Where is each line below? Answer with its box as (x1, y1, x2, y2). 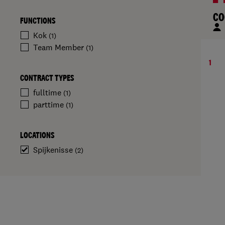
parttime (33, 99, 66, 109)
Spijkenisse (33, 145, 75, 155)
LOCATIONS (20, 130, 54, 141)
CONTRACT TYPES (20, 72, 74, 83)
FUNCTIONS (20, 15, 55, 26)
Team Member (33, 42, 86, 52)
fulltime (33, 87, 63, 97)
